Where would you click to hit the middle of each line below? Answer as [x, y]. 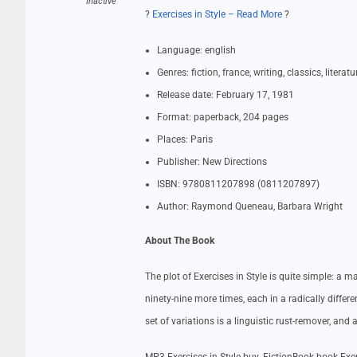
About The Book [180, 241]
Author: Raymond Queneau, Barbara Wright [250, 206]
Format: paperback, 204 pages [223, 117]
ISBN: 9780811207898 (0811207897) [238, 184]
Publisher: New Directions [212, 162]
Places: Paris [185, 139]
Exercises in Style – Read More [217, 14]
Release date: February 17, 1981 [226, 95]
